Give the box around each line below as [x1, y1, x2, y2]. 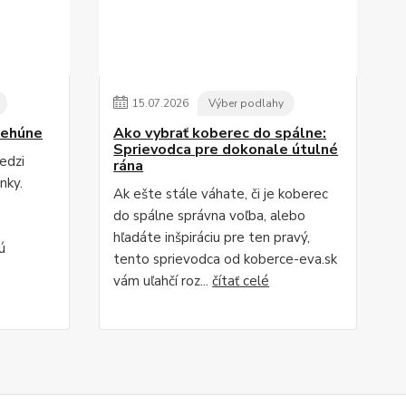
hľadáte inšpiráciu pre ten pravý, [113, 227, 311, 246]
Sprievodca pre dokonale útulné [113, 139, 339, 159]
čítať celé [212, 271, 270, 290]
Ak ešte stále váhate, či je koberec [113, 184, 329, 203]
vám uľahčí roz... [113, 271, 213, 290]
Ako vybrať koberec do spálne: [113, 122, 327, 143]
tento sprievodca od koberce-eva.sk [113, 249, 338, 268]
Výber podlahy [208, 95, 285, 111]
